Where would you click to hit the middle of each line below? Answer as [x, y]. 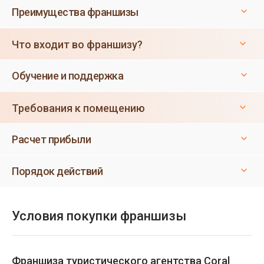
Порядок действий [57, 171]
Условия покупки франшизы [99, 216]
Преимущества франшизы [75, 12]
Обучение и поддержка [67, 76]
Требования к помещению [78, 108]
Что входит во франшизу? [77, 44]
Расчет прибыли [51, 139]
